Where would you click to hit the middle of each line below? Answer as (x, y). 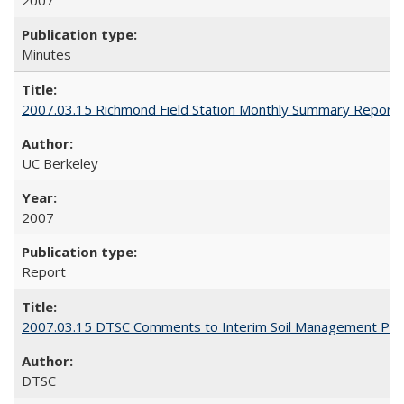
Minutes (46, 54)
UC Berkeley (60, 163)
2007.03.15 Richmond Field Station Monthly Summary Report (210, 109)
